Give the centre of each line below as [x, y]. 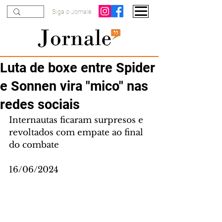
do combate [34, 145]
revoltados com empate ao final [77, 133]
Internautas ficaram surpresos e [77, 120]
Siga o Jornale [72, 12]
